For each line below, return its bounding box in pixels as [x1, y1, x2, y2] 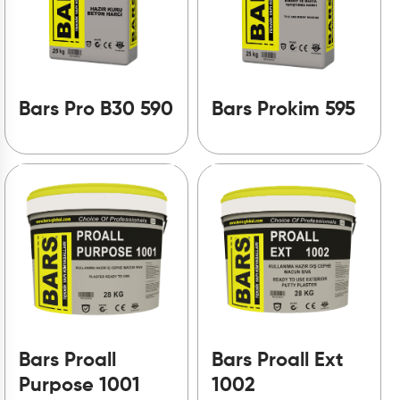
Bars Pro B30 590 [19, 100, 173, 121]
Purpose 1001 [19, 376, 140, 396]
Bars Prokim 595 [212, 100, 356, 121]
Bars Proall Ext [212, 351, 344, 371]
